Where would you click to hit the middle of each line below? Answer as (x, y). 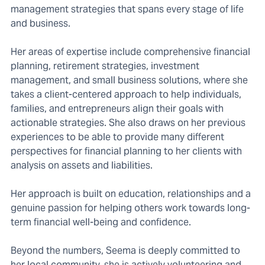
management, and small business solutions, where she (129, 80)
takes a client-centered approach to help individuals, (126, 95)
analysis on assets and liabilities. (82, 166)
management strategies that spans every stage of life (127, 9)
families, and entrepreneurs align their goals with (117, 109)
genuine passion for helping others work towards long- (130, 208)
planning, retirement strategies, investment (105, 66)
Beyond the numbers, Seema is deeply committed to (125, 251)
